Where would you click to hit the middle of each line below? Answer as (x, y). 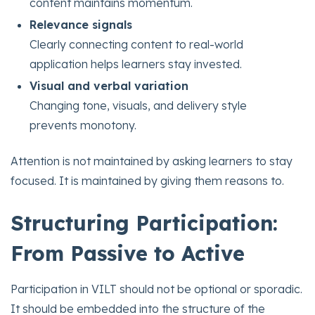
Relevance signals (81, 25)
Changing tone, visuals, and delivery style (139, 106)
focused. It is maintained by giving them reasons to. (147, 180)
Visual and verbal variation (109, 86)
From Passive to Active (128, 253)
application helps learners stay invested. (136, 64)
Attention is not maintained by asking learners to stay (152, 161)
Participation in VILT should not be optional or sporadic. (156, 289)
